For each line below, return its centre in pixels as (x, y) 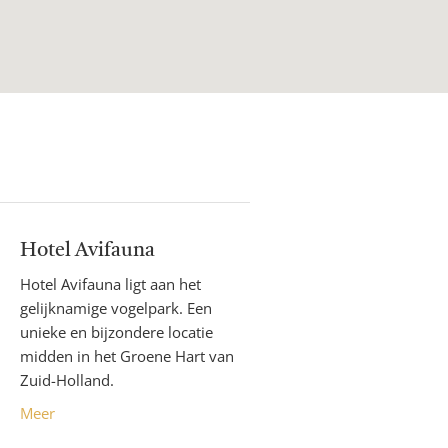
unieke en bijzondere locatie (116, 332)
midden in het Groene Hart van (127, 356)
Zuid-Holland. (67, 380)
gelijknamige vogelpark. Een (116, 308)
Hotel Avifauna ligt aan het (110, 284)
